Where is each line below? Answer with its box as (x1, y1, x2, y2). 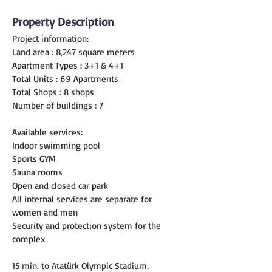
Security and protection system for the (12, 220, 163, 231)
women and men (12, 206, 78, 218)
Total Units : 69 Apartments (12, 73, 118, 84)
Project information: (12, 33, 89, 44)
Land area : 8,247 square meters (12, 46, 135, 58)
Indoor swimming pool (12, 140, 100, 151)
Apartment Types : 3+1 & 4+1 (12, 59, 123, 71)
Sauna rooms (12, 166, 63, 178)
